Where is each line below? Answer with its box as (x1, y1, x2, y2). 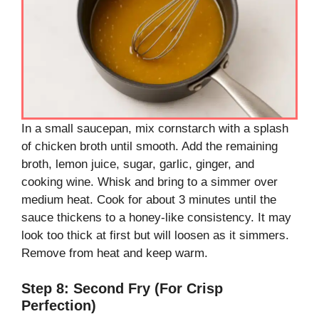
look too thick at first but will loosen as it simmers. (21, 228, 289, 242)
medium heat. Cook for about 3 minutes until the (21, 192, 276, 206)
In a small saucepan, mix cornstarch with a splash (21, 121, 288, 135)
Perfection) (21, 298, 96, 314)
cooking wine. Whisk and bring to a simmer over (21, 174, 278, 189)
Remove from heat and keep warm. (21, 246, 208, 260)
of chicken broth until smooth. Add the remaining (21, 139, 278, 153)
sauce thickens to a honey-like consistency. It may (21, 210, 291, 224)
